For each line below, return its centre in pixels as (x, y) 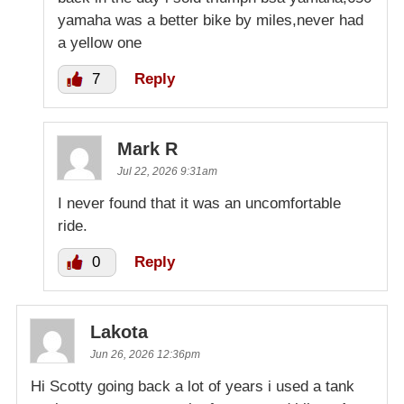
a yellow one (100, 42)
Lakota (119, 331)
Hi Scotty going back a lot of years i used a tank (193, 386)
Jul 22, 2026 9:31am (167, 171)
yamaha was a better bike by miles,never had (211, 20)
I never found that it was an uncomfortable (199, 203)
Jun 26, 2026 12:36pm (145, 354)
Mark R (147, 148)
